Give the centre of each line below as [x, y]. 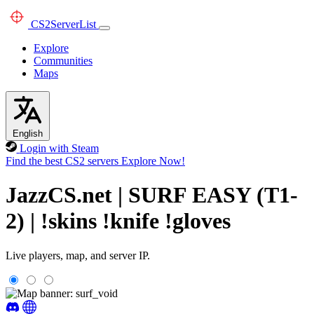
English [28, 134]
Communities [63, 61]
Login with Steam [59, 148]
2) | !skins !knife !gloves [118, 221]
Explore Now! [153, 161]
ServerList [73, 24]
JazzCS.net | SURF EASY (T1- [152, 195]
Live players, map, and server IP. [78, 255]
